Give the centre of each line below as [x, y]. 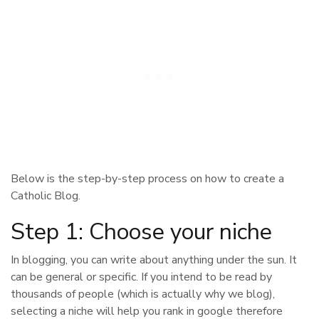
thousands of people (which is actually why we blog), [143, 294]
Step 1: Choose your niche [141, 231]
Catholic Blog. [46, 195]
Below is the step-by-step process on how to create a [147, 178]
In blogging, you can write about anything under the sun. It [154, 260]
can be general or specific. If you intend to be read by [141, 277]
